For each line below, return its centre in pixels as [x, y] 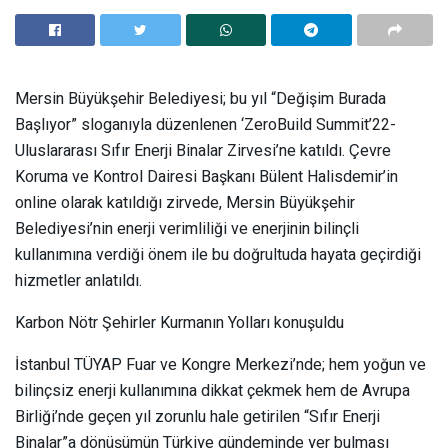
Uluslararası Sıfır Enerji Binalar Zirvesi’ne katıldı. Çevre [203, 150]
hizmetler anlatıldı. [78, 280]
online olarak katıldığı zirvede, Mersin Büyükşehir [185, 202]
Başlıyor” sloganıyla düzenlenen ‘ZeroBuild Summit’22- [205, 124]
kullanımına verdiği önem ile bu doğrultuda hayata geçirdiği [218, 254]
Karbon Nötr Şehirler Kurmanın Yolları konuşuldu [179, 322]
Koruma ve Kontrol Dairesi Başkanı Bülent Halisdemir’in [206, 176]
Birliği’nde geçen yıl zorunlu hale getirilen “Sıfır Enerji [197, 416]
